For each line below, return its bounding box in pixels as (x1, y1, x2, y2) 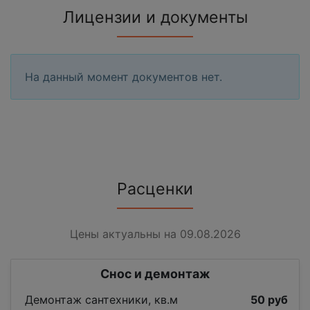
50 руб (250, 293, 288, 307)
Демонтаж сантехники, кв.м (25, 293, 178, 307)
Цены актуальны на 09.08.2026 (69, 227, 241, 241)
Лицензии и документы (62, 8, 248, 28)
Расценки (117, 179, 193, 199)
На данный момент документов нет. (25, 70, 222, 84)
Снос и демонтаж (100, 266, 210, 282)
